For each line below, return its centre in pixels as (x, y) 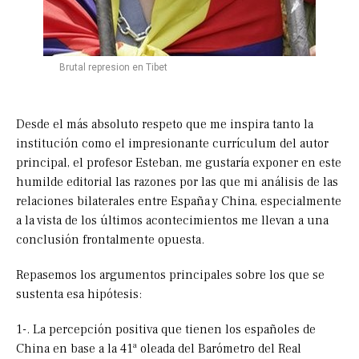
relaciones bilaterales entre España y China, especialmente (179, 202)
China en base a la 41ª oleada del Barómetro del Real (159, 349)
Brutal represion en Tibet (113, 68)
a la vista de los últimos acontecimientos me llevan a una (172, 221)
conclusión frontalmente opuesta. (110, 240)
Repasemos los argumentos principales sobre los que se (170, 275)
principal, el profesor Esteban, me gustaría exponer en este (179, 163)
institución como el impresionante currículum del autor (172, 144)
